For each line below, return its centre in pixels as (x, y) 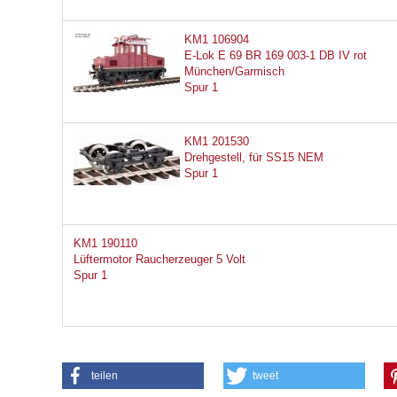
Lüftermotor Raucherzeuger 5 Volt (160, 260)
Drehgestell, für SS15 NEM (254, 158)
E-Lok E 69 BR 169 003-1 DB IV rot (276, 56)
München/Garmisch (234, 72)
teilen (105, 376)
